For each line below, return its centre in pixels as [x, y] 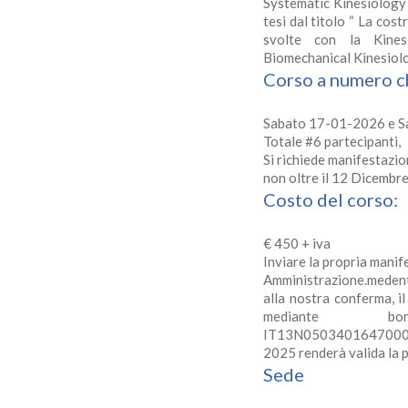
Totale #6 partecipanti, [331, 142]
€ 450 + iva [296, 244]
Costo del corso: [330, 200]
